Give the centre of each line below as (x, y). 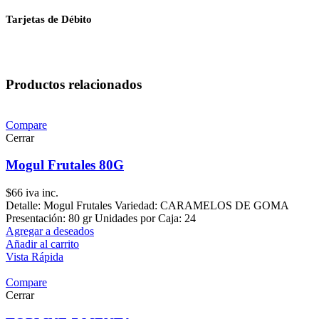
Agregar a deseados (50, 231)
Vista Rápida (35, 257)
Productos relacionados (74, 84)
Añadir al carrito (42, 244)
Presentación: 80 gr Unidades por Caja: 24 (101, 219)
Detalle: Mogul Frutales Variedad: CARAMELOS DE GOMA (147, 206)
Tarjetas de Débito (49, 19)
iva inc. (41, 193)
